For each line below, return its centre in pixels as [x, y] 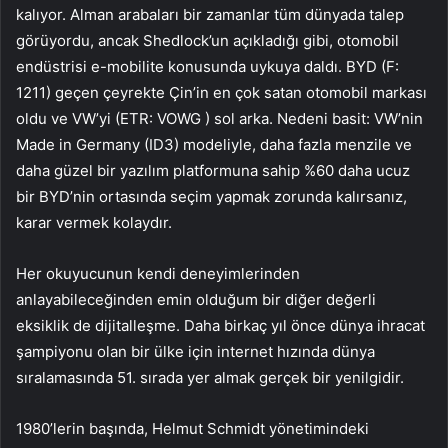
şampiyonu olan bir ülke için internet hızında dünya [195, 351]
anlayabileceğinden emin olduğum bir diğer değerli [196, 299]
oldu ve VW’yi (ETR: [86, 118]
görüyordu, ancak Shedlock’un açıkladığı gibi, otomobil [207, 40]
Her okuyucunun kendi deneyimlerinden [158, 273]
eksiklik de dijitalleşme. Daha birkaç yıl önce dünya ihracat [220, 325]
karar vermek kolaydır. [94, 222]
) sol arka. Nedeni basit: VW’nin [312, 118]
